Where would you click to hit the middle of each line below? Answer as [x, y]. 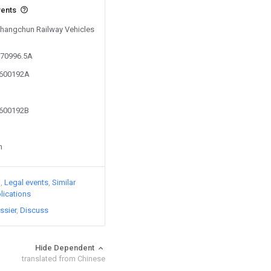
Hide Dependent [66, 248]
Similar [64, 182]
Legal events [26, 182]
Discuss [34, 210]
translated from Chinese [64, 259]
